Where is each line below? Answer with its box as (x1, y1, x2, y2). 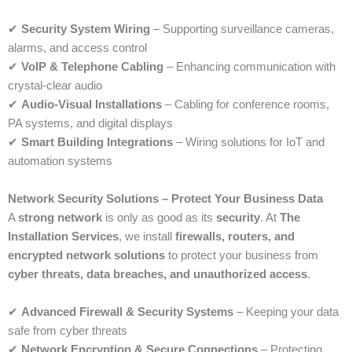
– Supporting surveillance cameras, (150, 23, 334, 36)
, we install (119, 230, 175, 244)
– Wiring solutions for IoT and (173, 136, 324, 149)
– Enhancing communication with (163, 60, 335, 74)
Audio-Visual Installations (21, 98, 162, 112)
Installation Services (8, 230, 119, 244)
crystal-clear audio (8, 79, 102, 93)
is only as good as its (102, 211, 216, 225)
